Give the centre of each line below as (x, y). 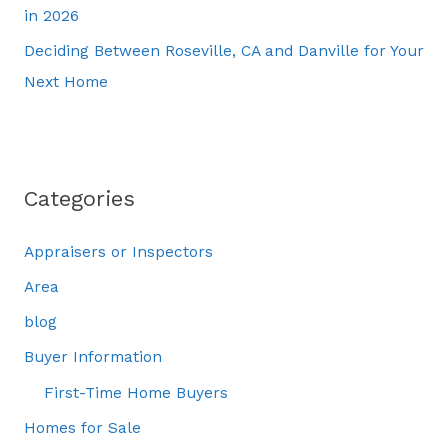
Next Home (65, 81)
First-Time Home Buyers (135, 392)
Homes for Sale (82, 427)
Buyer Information (92, 356)
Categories (79, 199)
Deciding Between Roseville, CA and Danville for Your (223, 50)
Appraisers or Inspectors (118, 252)
